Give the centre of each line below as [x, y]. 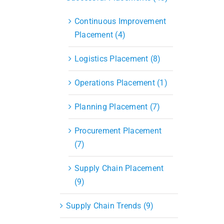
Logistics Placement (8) [118, 58]
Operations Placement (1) [121, 82]
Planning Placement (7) [117, 106]
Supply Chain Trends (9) [110, 205]
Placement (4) [100, 34]
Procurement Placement [118, 130]
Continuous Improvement [120, 21]
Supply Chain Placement [119, 168]
